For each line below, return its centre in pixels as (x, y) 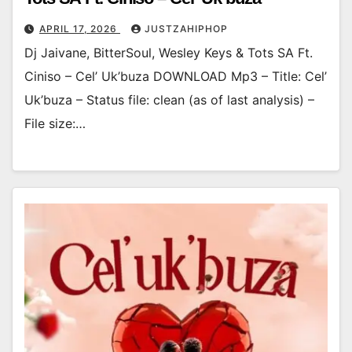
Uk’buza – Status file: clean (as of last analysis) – (169, 99)
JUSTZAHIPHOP (186, 28)
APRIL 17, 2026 (80, 28)
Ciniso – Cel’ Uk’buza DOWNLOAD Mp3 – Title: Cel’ (176, 76)
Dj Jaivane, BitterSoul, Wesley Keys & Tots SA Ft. (169, 52)
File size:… (55, 123)
